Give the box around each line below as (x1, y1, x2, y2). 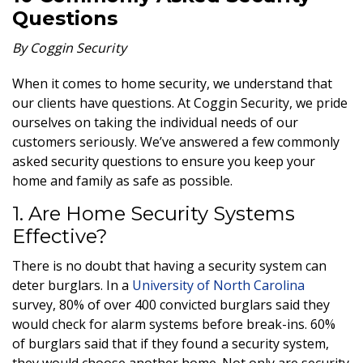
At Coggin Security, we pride (177, 93, 348, 112)
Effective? (12, 224, 108, 248)
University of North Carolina (132, 275, 305, 294)
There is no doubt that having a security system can (12, 256, 327, 275)
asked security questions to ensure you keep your (12, 152, 315, 170)
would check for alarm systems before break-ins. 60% (12, 314, 335, 333)
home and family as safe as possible (12, 171, 230, 190)
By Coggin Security (12, 38, 126, 57)
